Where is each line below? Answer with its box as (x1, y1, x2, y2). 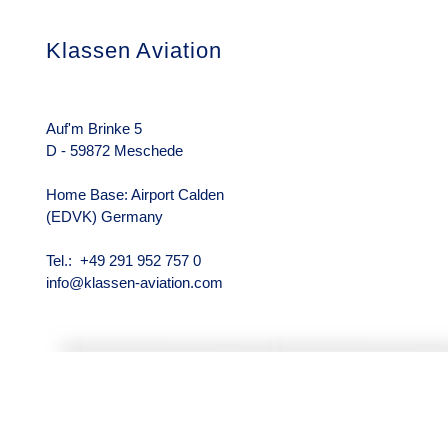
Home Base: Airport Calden (46, 186, 225, 204)
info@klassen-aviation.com (46, 274, 224, 292)
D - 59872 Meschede (46, 142, 184, 160)
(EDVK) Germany (46, 208, 164, 226)
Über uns (334, 88, 400, 106)
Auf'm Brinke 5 (46, 120, 143, 138)
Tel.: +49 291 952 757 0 (46, 252, 202, 270)
